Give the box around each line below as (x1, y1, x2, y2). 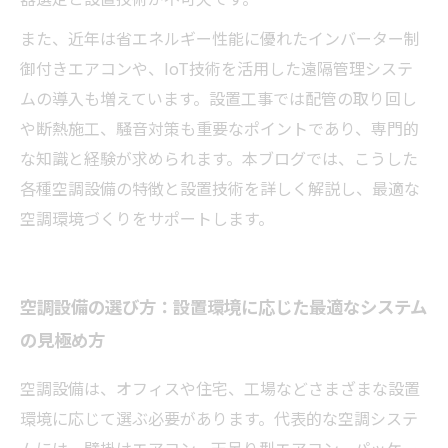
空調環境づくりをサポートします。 (20, 205, 274, 230)
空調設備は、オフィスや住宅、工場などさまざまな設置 (20, 375, 420, 400)
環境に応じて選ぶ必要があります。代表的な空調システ (20, 405, 418, 430)
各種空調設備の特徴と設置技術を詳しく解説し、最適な (20, 175, 420, 200)
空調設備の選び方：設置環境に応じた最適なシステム (20, 296, 427, 319)
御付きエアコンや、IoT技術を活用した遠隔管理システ (20, 55, 413, 80)
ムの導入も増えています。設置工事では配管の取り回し (20, 85, 417, 110)
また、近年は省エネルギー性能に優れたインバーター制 (20, 25, 420, 50)
